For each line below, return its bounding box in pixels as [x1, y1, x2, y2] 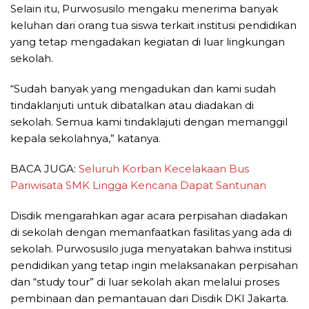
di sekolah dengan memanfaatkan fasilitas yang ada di [10, 226, 292, 239]
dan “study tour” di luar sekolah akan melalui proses [10, 275, 279, 289]
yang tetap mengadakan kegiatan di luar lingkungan [10, 35, 285, 49]
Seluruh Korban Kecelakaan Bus [79, 162, 249, 176]
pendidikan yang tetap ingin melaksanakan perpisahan [10, 259, 298, 272]
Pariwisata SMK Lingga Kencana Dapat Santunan [10, 179, 266, 192]
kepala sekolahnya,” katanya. [10, 132, 161, 146]
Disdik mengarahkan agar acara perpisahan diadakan [10, 209, 288, 223]
